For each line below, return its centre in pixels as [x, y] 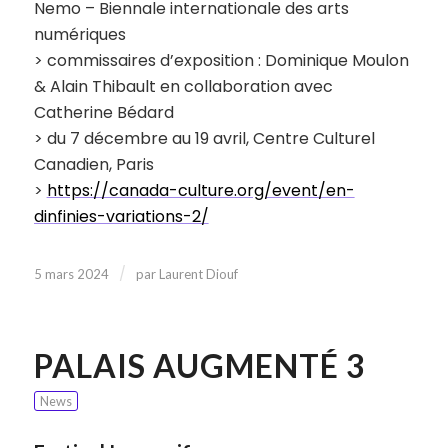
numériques [79, 35]
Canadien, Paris [93, 165]
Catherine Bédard [103, 113]
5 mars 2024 [71, 273]
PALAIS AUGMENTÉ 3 [199, 365]
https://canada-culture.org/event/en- [200, 191]
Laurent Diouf [198, 273]
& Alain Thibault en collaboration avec [183, 87]
